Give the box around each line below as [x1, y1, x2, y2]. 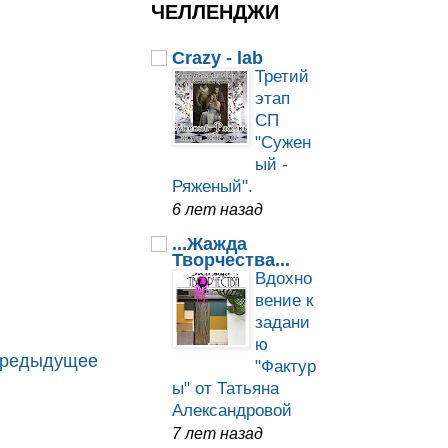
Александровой [172, 401, 292, 421]
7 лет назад [172, 424, 263, 443]
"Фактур [255, 357, 316, 377]
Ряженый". [172, 177, 253, 197]
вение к [255, 291, 313, 311]
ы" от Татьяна [172, 379, 279, 399]
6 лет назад [172, 200, 263, 219]
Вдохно [255, 269, 312, 289]
